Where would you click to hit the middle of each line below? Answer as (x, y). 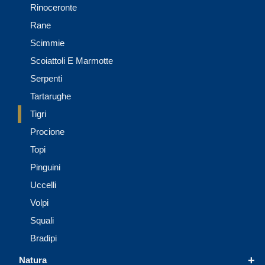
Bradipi (43, 238)
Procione (47, 132)
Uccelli (43, 185)
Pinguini (45, 167)
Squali (42, 221)
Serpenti (46, 79)
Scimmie (47, 43)
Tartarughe (51, 96)
